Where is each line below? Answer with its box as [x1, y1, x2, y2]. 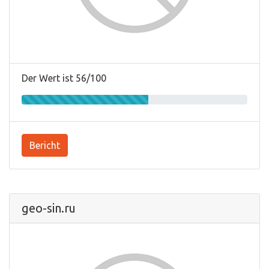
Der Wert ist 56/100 [22, 73, 106, 84]
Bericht [29, 140, 60, 151]
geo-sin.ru [22, 201, 76, 216]
